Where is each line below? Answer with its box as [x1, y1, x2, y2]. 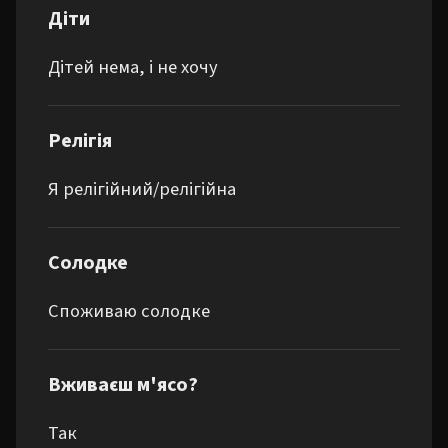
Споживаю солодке [48, 298, 210, 324]
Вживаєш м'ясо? [48, 371, 198, 399]
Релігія [48, 127, 112, 155]
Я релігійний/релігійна [48, 176, 236, 202]
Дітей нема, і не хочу [48, 54, 218, 80]
